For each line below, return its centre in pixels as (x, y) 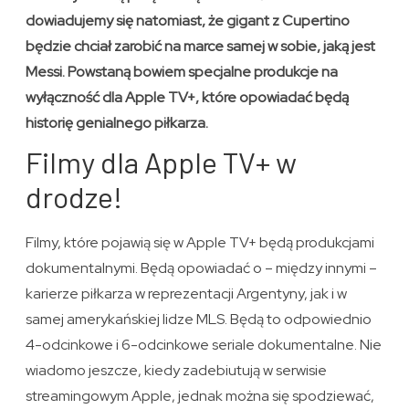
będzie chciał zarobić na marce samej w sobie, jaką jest (201, 47)
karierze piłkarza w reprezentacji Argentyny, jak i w (187, 294)
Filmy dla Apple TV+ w (162, 162)
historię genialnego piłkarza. (117, 123)
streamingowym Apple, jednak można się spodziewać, (200, 396)
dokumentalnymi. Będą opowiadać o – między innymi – (202, 268)
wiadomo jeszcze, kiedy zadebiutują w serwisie (177, 371)
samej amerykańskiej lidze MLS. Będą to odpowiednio (199, 320)
